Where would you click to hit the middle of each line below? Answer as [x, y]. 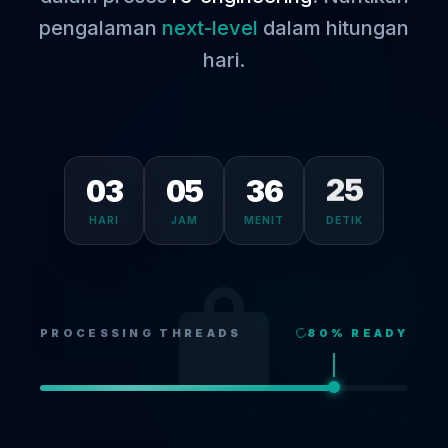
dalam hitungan [333, 28]
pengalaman [100, 28]
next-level [210, 28]
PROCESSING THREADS [141, 333]
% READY [369, 333]
